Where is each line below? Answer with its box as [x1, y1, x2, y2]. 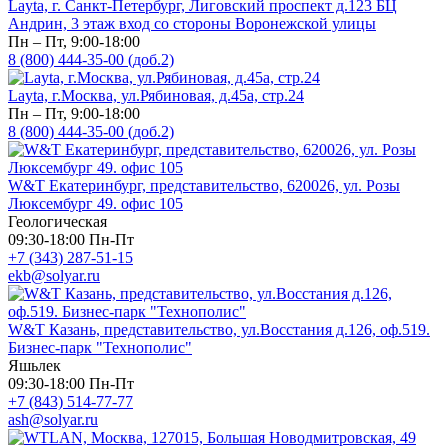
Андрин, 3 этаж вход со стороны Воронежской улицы [8, 14, 376, 32]
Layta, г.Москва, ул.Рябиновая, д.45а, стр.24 [8, 86, 304, 104]
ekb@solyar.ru [8, 266, 100, 284]
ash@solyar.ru [8, 410, 98, 428]
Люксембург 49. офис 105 [8, 194, 183, 212]
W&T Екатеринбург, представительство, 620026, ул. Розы [8, 176, 400, 194]
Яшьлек [8, 356, 61, 374]
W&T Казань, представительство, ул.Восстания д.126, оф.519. [8, 320, 430, 338]
